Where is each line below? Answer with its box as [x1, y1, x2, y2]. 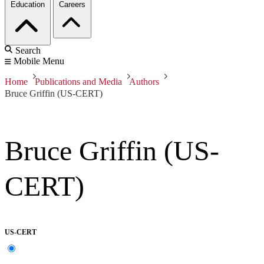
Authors [129, 77, 159, 87]
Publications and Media [35, 77, 122, 87]
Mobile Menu [14, 56, 64, 67]
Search [15, 45, 41, 56]
